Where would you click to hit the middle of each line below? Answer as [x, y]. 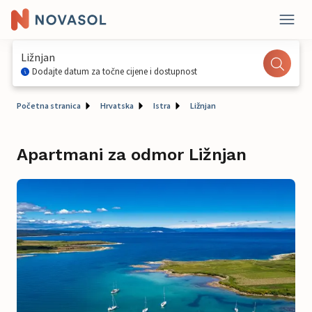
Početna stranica [49, 106]
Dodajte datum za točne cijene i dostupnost [115, 71]
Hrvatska [117, 106]
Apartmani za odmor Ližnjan [132, 155]
